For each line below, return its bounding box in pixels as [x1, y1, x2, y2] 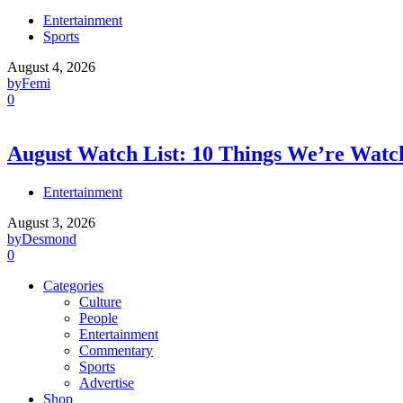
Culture [79, 293, 121, 309]
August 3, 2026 [7, 214, 95, 230]
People [79, 309, 118, 326]
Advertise [79, 374, 134, 390]
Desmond [22, 230, 76, 246]
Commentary [79, 342, 153, 358]
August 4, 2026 [7, 58, 95, 75]
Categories [43, 277, 103, 293]
